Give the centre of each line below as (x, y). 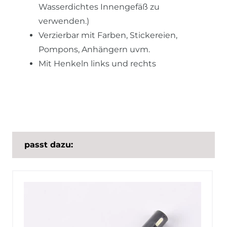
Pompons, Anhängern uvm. (94, 49)
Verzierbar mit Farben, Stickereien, (108, 35)
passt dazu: (49, 144)
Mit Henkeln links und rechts (97, 63)
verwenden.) (64, 21)
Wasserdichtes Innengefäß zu (99, 7)
